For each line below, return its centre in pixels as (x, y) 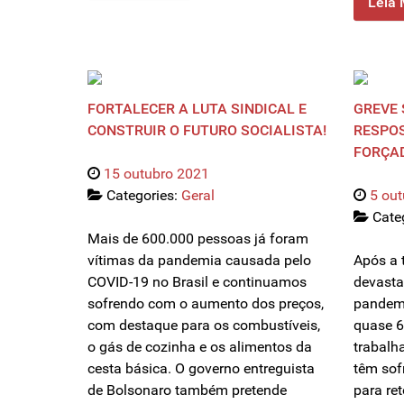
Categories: (144, 196)
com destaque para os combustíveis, (204, 326)
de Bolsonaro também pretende (187, 390)
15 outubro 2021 (156, 174)
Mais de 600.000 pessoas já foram (198, 239)
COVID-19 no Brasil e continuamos (197, 282)
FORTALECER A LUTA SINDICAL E (197, 109)
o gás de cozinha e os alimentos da (200, 347)
